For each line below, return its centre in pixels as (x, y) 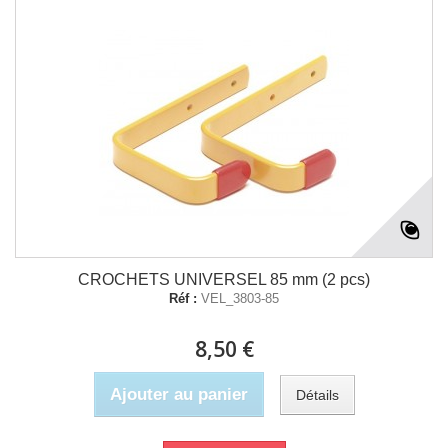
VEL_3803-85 (240, 298)
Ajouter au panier (178, 394)
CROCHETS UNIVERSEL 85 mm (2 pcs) (224, 279)
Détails (317, 394)
